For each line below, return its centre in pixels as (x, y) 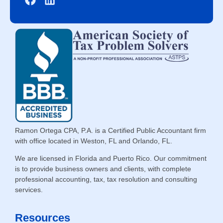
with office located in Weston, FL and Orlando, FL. (94, 141)
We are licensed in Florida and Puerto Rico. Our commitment (111, 159)
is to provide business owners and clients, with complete (103, 169)
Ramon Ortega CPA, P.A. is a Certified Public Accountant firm (111, 130)
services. (29, 190)
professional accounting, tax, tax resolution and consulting (106, 179)
